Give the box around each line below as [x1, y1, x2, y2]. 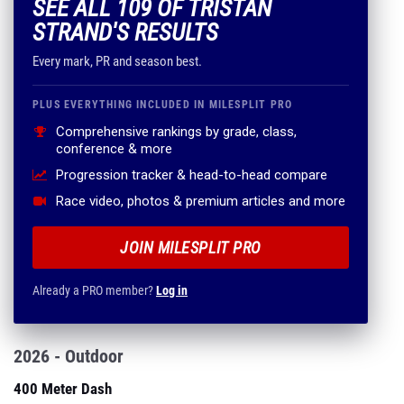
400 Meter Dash [14, 380, 112, 398]
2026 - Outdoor [14, 345, 124, 367]
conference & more [56, 141, 172, 157]
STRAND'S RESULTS [32, 18, 218, 47]
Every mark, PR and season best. [32, 53, 202, 69]
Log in [156, 283, 188, 298]
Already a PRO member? [32, 283, 156, 298]
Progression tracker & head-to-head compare [56, 167, 327, 183]
